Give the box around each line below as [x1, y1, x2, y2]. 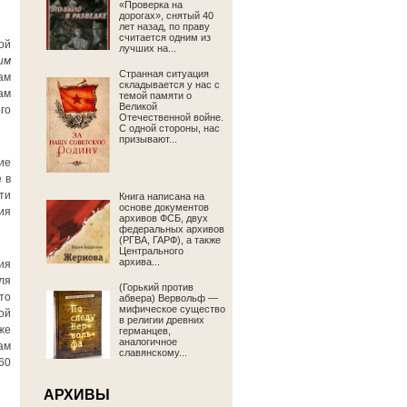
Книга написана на [119, 191, 204, 202]
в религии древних [119, 314, 204, 325]
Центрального [119, 245, 184, 256]
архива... [119, 256, 163, 267]
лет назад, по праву [119, 21, 210, 32]
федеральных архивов [119, 223, 224, 234]
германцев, [119, 325, 171, 336]
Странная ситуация [119, 68, 209, 79]
